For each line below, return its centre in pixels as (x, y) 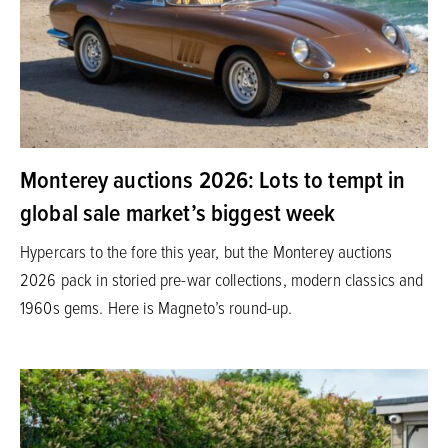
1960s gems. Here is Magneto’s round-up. (156, 307)
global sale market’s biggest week (178, 212)
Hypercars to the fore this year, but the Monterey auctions (206, 251)
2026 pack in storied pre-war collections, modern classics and (222, 279)
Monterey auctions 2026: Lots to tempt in (213, 179)
